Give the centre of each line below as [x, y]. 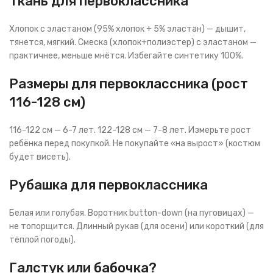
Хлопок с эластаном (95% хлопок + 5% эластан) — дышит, [127, 29]
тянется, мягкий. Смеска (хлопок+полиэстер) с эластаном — [133, 42]
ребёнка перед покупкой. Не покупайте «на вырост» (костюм [135, 144]
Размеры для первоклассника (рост [129, 84]
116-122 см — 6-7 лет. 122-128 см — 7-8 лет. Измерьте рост [130, 130]
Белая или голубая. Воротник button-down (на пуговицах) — [132, 213]
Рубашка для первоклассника [108, 185]
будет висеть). [40, 157]
